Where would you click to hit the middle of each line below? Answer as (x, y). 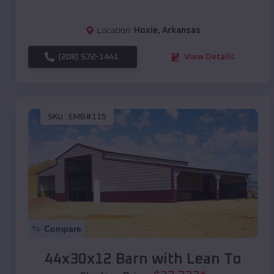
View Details (209, 57)
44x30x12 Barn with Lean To (143, 260)
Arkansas (181, 31)
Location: (115, 31)
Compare (63, 229)
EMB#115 (87, 117)
